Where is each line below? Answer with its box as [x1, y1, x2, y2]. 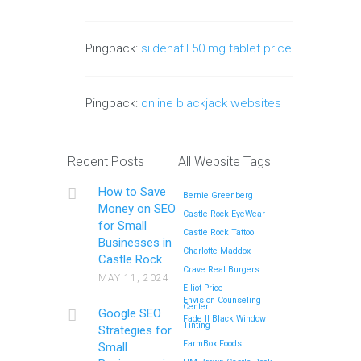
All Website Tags [178, 154, 272, 170]
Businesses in [98, 235, 172, 251]
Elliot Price [183, 283, 224, 294]
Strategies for [98, 323, 172, 338]
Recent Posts [68, 154, 144, 170]
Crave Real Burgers [183, 264, 260, 276]
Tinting [183, 320, 211, 331]
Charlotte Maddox [183, 246, 251, 257]
